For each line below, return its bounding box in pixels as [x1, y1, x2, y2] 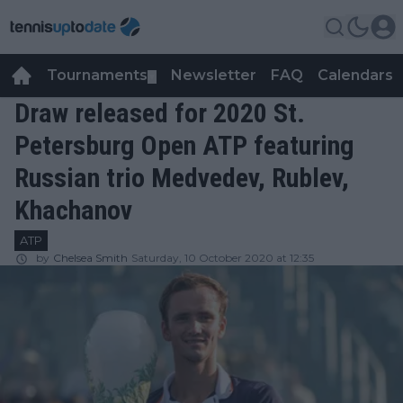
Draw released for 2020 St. [14, 97, 305, 129]
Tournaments [47, 67, 148, 84]
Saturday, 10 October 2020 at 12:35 [131, 251, 314, 264]
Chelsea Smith [53, 251, 128, 264]
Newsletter [171, 67, 256, 84]
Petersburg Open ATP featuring [14, 130, 354, 161]
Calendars [318, 67, 393, 84]
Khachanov [14, 194, 132, 226]
